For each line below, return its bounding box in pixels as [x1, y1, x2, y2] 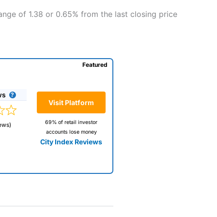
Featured [82, 61, 108, 68]
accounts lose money [46, 129, 97, 136]
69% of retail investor [45, 119, 97, 126]
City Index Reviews [40, 138, 102, 146]
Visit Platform [48, 98, 94, 107]
